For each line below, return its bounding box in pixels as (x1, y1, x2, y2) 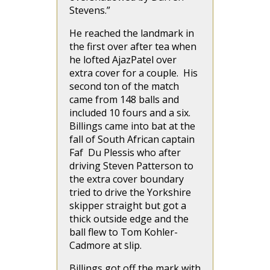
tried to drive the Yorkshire (69, 186, 191, 199)
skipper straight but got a (69, 199, 186, 212)
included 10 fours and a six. (69, 106, 190, 119)
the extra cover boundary (69, 172, 184, 186)
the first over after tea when (69, 40, 196, 53)
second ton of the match (69, 80, 179, 93)
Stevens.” (69, 4, 110, 17)
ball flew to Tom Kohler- (69, 225, 178, 239)
